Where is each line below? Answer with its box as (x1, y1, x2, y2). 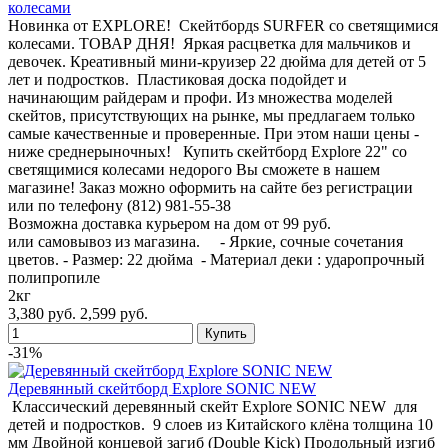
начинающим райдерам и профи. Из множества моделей (8, 88, 393, 106)
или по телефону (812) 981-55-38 (8, 196, 231, 214)
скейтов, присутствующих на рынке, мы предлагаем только (8, 106, 415, 124)
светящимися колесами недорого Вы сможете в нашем (8, 160, 380, 178)
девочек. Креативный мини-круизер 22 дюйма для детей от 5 (8, 52, 426, 70)
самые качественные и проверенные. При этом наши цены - (8, 124, 419, 142)
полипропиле (8, 268, 100, 286)
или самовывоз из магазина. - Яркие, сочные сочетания (8, 232, 403, 250)
